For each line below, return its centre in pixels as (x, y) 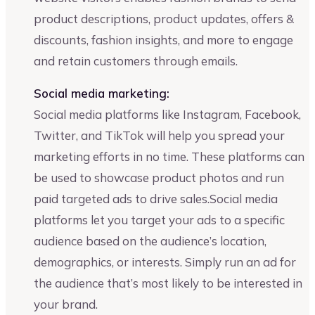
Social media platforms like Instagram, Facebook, (167, 115)
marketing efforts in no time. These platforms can (169, 157)
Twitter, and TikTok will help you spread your (159, 136)
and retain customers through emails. (136, 61)
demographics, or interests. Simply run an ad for (165, 262)
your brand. (66, 304)
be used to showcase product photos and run (159, 178)
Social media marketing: (102, 94)
